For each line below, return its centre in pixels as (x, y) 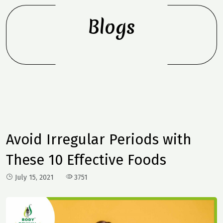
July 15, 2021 (34, 178)
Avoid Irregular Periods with (99, 140)
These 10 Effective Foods (86, 160)
